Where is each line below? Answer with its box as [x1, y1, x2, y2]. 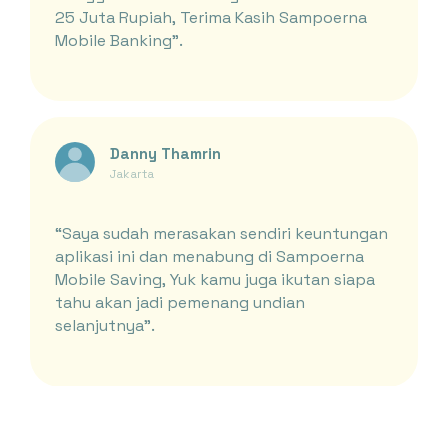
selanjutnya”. [54, 315, 155, 337]
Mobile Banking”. [54, 29, 183, 51]
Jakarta [109, 165, 154, 182]
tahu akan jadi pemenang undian [54, 292, 305, 314]
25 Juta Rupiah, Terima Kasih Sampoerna [54, 6, 367, 28]
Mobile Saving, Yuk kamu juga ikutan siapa [54, 269, 375, 291]
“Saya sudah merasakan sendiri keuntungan [54, 223, 388, 245]
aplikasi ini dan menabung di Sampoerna [54, 246, 364, 268]
